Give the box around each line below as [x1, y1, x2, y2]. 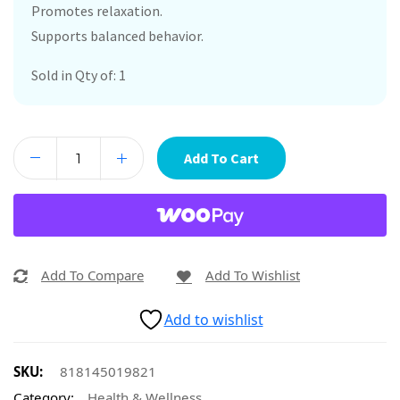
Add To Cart [184, 148, 259, 167]
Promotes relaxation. [31, 2, 162, 20]
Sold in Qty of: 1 [31, 66, 126, 84]
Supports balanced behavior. [31, 27, 204, 45]
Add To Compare [41, 266, 144, 284]
